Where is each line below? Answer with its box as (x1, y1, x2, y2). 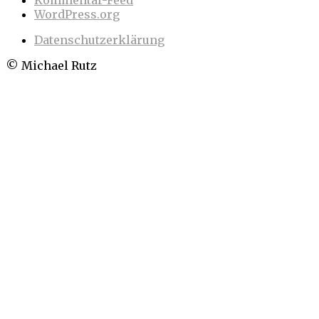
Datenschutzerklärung (34, 32, 164, 47)
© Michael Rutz (6, 58, 97, 73)
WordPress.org (34, 6, 120, 21)
